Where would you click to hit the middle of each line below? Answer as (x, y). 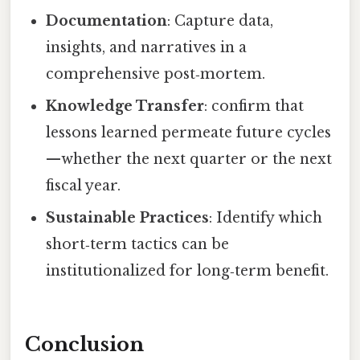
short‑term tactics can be (138, 244)
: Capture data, (221, 20)
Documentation (107, 20)
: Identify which (266, 217)
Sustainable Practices (128, 217)
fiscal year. (84, 185)
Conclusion (84, 345)
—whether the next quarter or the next (189, 159)
